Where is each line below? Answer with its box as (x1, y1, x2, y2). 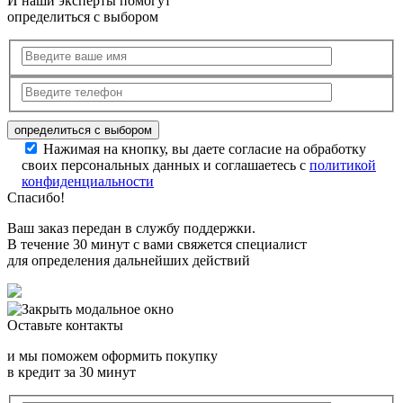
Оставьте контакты (7, 318, 123, 334)
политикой (309, 157, 376, 174)
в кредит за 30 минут (7, 364, 136, 381)
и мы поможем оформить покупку (7, 348, 218, 364)
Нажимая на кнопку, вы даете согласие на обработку (43, 141, 366, 157)
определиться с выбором (7, 8, 158, 24)
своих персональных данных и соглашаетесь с (22, 157, 309, 174)
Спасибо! (7, 190, 65, 206)
